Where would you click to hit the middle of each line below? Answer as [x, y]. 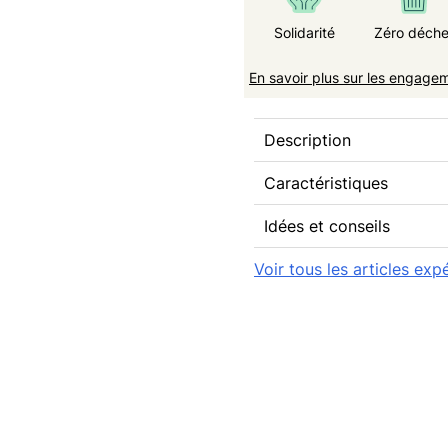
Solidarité [304, 33]
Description [307, 140]
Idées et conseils [327, 226]
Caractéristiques [326, 183]
